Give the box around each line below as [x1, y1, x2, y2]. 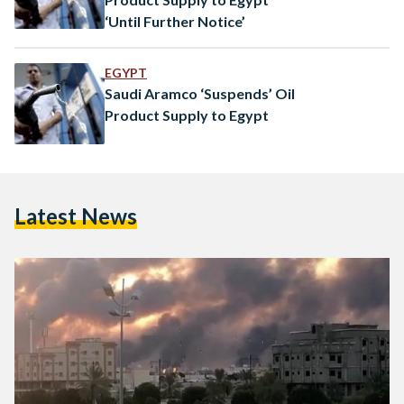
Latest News [14, 202, 137, 229]
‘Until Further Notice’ [105, 12, 245, 30]
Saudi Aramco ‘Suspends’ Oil [105, 84, 295, 102]
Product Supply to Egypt [105, 106, 269, 124]
